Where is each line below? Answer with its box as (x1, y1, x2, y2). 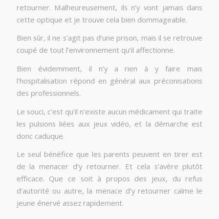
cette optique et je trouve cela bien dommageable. (16, 14, 187, 24)
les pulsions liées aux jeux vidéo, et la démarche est (16, 118, 203, 129)
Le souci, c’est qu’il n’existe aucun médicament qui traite (16, 106, 203, 116)
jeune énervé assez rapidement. (16, 198, 124, 208)
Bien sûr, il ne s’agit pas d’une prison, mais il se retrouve (16, 33, 203, 43)
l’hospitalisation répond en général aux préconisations (16, 76, 203, 86)
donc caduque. (16, 131, 65, 141)
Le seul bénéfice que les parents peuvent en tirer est (16, 149, 203, 159)
